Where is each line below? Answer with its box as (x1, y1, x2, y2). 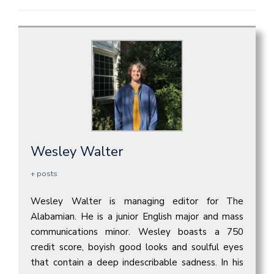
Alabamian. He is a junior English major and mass (31, 210, 243, 223)
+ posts (31, 168, 57, 179)
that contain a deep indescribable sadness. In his (31, 256, 243, 268)
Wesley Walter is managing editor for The (31, 194, 243, 207)
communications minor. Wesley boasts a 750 (31, 225, 243, 238)
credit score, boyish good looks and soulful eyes (31, 240, 243, 253)
